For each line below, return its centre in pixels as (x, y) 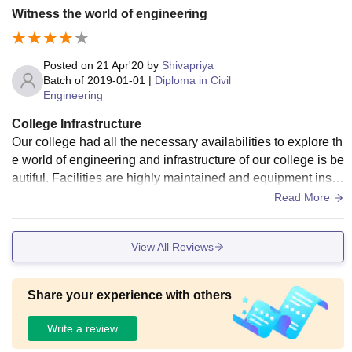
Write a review (82, 328)
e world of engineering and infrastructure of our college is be (178, 160)
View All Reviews (172, 246)
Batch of (64, 81)
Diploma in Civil (193, 81)
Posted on (70, 66)
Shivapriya (188, 66)
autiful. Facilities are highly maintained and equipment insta (177, 178)
